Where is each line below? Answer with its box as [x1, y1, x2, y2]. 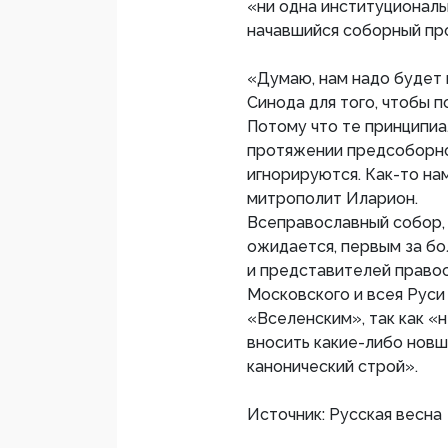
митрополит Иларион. [247, 189, 418, 209]
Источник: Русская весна [247, 405, 442, 425]
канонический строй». [247, 357, 418, 377]
